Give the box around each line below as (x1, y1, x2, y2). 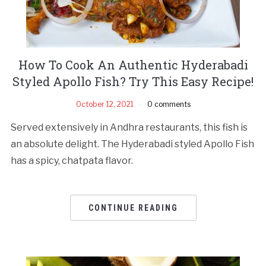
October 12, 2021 (75, 99, 134, 109)
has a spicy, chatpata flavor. (10, 154, 133, 166)
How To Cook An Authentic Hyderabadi (18, 56, 248, 72)
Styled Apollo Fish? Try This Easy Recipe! (12, 73, 254, 89)
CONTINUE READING (88, 202, 178, 213)
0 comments (147, 99, 191, 109)
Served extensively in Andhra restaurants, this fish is (10, 121, 248, 133)
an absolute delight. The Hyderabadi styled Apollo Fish (10, 138, 254, 150)
